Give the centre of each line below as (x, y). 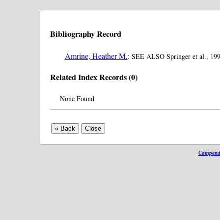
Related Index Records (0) (94, 77)
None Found (77, 98)
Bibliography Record (85, 34)
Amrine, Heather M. (96, 55)
